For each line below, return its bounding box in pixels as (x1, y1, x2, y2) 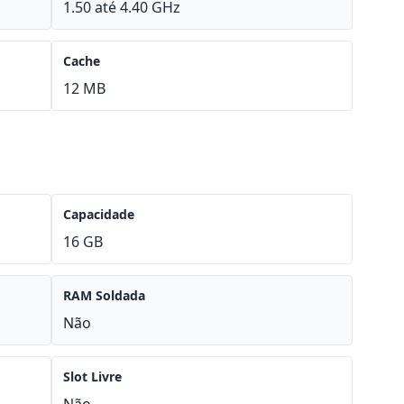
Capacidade (63, 206, 135, 223)
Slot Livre (63, 368, 123, 385)
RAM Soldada (63, 287, 146, 304)
